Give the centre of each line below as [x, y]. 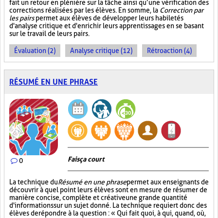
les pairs [22, 18]
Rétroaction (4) [169, 51]
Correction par [182, 10]
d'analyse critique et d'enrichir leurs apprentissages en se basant [107, 26]
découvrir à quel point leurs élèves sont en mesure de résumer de [108, 190]
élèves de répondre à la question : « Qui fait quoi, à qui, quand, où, [108, 213]
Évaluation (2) [35, 51]
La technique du [34, 182]
